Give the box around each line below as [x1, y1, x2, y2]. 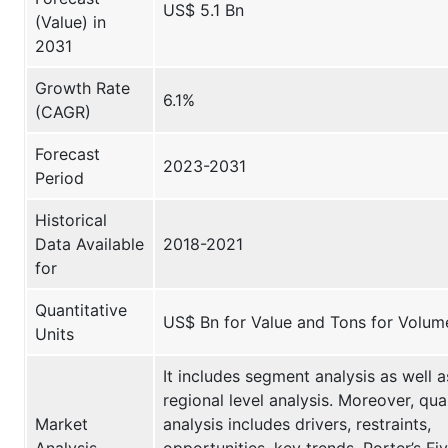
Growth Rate [35, 77, 130, 98]
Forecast [35, 143, 100, 164]
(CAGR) [35, 101, 91, 122]
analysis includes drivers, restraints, [163, 413, 431, 434]
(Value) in [35, 11, 106, 32]
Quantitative [35, 299, 127, 320]
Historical [35, 209, 107, 230]
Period [35, 167, 84, 188]
